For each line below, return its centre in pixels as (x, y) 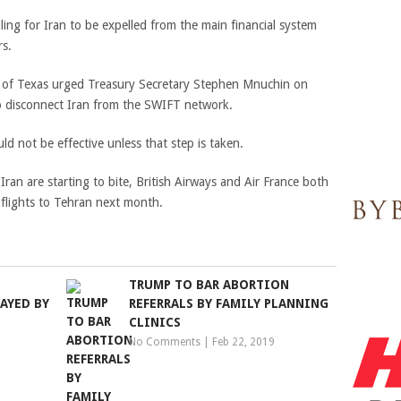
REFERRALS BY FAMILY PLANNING (229, 303)
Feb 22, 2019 (244, 342)
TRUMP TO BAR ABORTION (209, 285)
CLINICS (155, 322)
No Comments (165, 342)
